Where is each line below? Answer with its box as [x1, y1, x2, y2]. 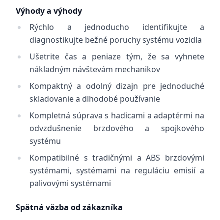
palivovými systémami [29, 178, 111, 189]
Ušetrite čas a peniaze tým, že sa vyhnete [29, 51, 204, 62]
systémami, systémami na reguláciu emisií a [29, 165, 204, 176]
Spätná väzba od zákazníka [16, 202, 123, 213]
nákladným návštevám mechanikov [29, 64, 160, 75]
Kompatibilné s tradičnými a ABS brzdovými [29, 152, 204, 163]
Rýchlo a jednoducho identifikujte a [29, 22, 204, 32]
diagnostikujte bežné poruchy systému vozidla [29, 34, 202, 45]
